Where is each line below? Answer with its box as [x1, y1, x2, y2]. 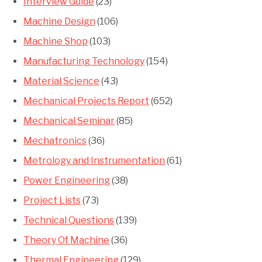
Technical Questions [23, 214, 114, 226]
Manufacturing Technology [23, 55, 144, 67]
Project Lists [23, 194, 81, 206]
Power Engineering [23, 174, 110, 186]
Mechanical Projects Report [23, 95, 149, 106]
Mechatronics [23, 135, 87, 146]
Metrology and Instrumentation [23, 154, 165, 166]
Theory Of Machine [23, 234, 109, 246]
